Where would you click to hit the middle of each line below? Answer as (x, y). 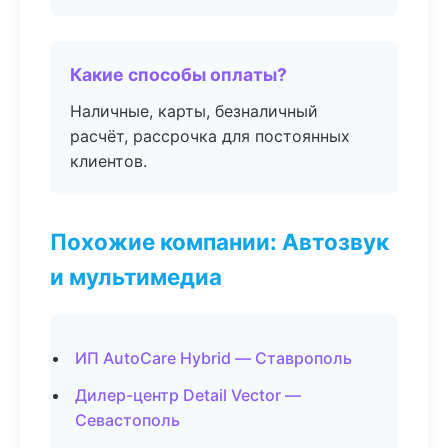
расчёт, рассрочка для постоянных (210, 136)
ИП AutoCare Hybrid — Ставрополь (213, 358)
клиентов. (108, 161)
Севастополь (127, 420)
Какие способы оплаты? (178, 74)
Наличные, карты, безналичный (194, 111)
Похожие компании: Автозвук (219, 241)
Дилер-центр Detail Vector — (188, 395)
